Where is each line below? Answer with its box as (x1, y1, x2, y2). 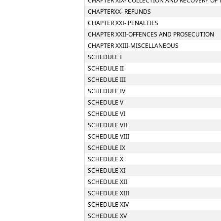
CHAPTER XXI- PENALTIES (88, 19, 158, 27)
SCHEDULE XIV (88, 200, 129, 209)
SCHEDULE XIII (88, 189, 129, 197)
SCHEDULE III (88, 75, 126, 84)
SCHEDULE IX (88, 144, 125, 152)
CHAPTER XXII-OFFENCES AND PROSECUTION (88, 30, 214, 38)
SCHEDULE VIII (88, 132, 129, 141)
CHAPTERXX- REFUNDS (88, 7, 151, 16)
